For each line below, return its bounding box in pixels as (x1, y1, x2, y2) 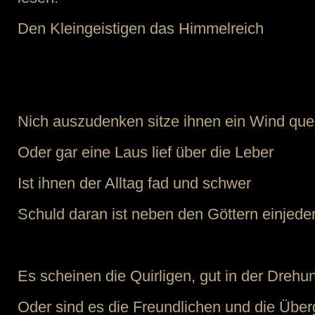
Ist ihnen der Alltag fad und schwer (18, 174, 251, 192)
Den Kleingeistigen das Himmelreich (18, 20, 264, 37)
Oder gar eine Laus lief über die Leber (18, 143, 274, 161)
